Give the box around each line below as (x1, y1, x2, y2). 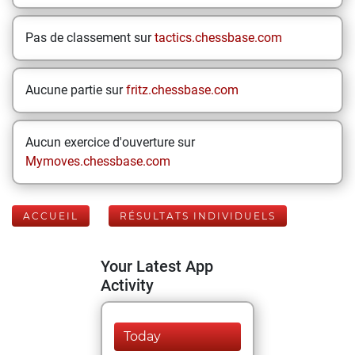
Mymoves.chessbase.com (25, 154, 170, 169)
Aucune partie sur (25, 82, 126, 97)
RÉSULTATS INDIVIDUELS (120, 210, 276, 222)
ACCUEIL (23, 210, 78, 222)
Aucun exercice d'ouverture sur (25, 135, 195, 150)
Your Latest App (101, 257, 213, 276)
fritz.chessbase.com (126, 82, 239, 97)
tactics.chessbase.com (155, 30, 282, 45)
